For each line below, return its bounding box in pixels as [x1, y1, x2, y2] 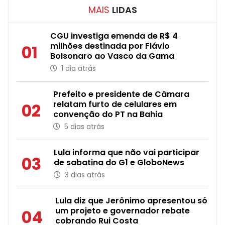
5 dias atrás [62, 122, 104, 132]
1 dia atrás [59, 63, 96, 73]
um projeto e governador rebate [55, 205, 190, 216]
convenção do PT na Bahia [53, 108, 163, 120]
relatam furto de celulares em [53, 98, 177, 110]
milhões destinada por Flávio [50, 40, 170, 52]
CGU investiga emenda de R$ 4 [50, 30, 178, 42]
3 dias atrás [63, 170, 105, 180]
